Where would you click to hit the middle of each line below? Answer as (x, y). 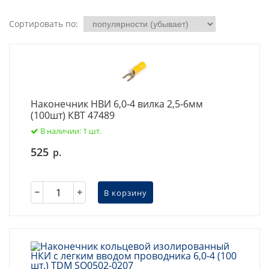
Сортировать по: (44, 24)
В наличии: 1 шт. (71, 131)
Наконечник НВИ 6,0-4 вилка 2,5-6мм (117, 104)
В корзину (125, 192)
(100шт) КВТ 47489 (73, 115)
